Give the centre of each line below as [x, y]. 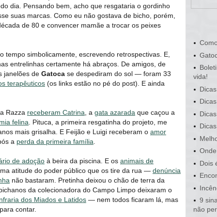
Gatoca [53, 73]
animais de [137, 161]
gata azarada [115, 112]
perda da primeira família [55, 141]
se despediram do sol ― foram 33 [118, 73]
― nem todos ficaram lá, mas [132, 199]
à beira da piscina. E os [82, 161]
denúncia [167, 170]
